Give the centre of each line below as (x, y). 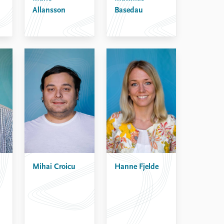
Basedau (128, 10)
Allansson (49, 10)
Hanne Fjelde (136, 167)
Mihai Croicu (54, 167)
